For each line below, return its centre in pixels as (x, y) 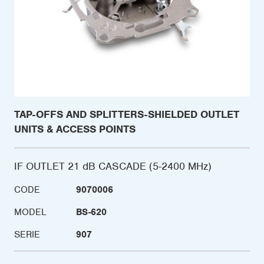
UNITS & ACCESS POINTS (75, 129)
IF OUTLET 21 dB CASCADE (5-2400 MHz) (113, 166)
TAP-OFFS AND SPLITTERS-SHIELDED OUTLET (127, 114)
